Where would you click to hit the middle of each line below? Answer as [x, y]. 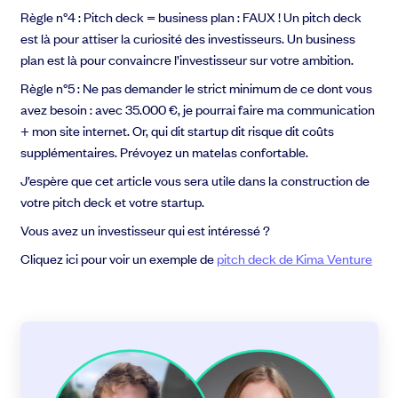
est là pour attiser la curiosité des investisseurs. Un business [188, 38]
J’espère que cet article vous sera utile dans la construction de [195, 180]
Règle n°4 [48, 17]
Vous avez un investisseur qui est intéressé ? [147, 230]
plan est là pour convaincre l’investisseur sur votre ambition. [187, 60]
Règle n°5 [48, 88]
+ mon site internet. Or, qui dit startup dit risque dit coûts [178, 131]
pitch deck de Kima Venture [295, 259]
